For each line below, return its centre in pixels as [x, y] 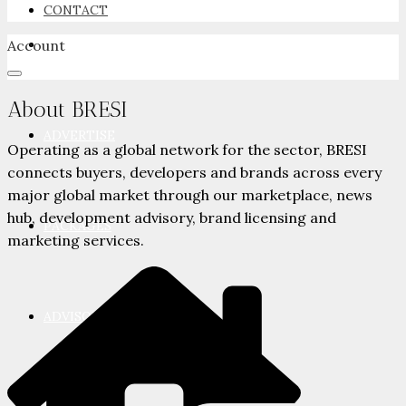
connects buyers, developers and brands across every [194, 172]
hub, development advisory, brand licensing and [172, 217]
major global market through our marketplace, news [190, 194]
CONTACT [76, 10]
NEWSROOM [82, 44]
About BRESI [67, 109]
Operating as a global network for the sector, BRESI [187, 149]
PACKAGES [77, 226]
